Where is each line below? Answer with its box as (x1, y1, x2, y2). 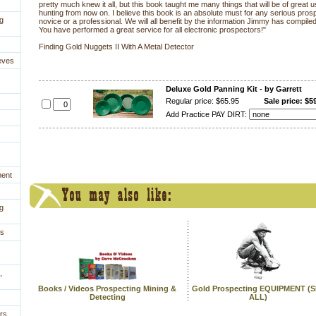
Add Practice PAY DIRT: (165, 110, 249, 119)
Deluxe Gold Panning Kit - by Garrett (165, 85, 302, 93)
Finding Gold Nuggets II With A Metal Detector (39, 42, 194, 51)
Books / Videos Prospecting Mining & (38, 284, 176, 293)
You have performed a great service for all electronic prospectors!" (39, 25, 266, 34)
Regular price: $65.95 (165, 97, 239, 105)
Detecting (89, 293, 126, 301)
